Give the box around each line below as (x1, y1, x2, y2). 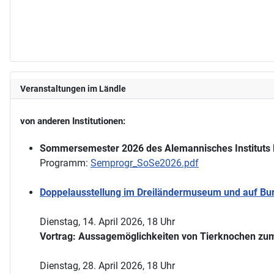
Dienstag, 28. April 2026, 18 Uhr (40, 259, 175, 272)
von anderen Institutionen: (20, 115, 125, 127)
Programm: (40, 157, 91, 169)
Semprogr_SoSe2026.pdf (91, 157, 199, 169)
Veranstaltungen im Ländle (20, 83, 126, 94)
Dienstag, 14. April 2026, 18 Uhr (40, 215, 175, 228)
